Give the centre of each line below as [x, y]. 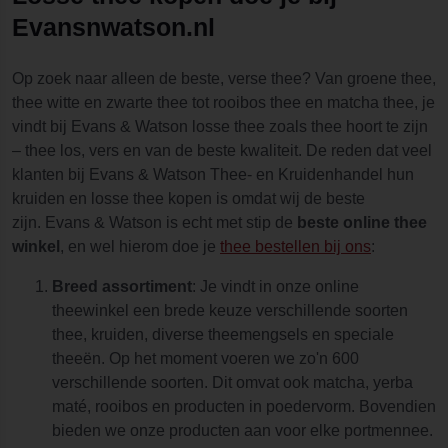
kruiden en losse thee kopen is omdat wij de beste [188, 198]
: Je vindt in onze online [275, 286]
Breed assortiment [122, 286]
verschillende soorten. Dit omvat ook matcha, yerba [232, 382]
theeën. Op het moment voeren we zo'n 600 [205, 358]
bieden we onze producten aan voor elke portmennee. [242, 430]
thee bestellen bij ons [295, 246]
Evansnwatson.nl [113, 26]
